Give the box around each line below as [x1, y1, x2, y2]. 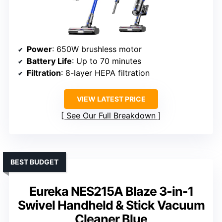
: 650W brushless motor [52, 44, 142, 55]
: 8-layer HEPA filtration [61, 68, 150, 78]
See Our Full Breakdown [66, 111, 156, 121]
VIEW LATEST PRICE [76, 95, 146, 104]
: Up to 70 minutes [72, 56, 141, 66]
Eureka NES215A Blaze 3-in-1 [29, 184, 193, 199]
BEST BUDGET [10, 158, 58, 166]
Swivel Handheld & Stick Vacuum [17, 198, 205, 213]
